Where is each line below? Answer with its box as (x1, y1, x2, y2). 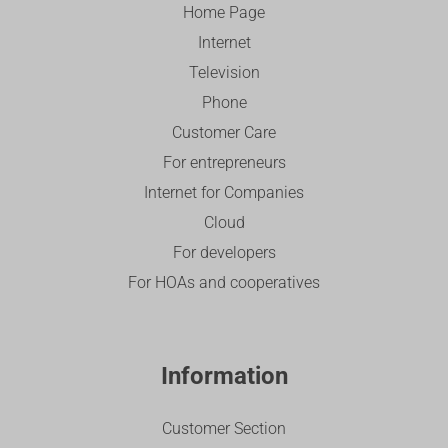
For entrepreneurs (162, 153, 286, 173)
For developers (172, 243, 276, 263)
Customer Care (172, 123, 276, 143)
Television (188, 63, 260, 83)
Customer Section (162, 419, 286, 439)
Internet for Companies (144, 183, 304, 203)
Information (160, 362, 288, 391)
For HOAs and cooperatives (128, 273, 320, 293)
